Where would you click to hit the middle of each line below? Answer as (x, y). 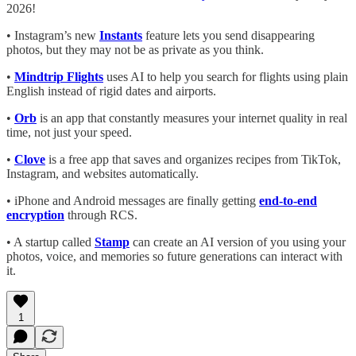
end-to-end (288, 200)
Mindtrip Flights (59, 76)
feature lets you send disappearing (228, 35)
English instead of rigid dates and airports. (111, 91)
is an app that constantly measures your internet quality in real (192, 118)
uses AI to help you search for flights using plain (226, 76)
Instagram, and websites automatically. (103, 173)
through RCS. (101, 215)
